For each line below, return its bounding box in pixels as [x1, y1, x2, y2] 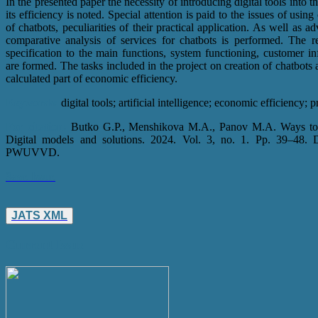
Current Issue [6, 237, 84, 253]
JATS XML [11, 209, 67, 221]
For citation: [6, 120, 67, 133]
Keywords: [6, 96, 58, 109]
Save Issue [6, 170, 55, 182]
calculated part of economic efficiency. [6, 72, 177, 84]
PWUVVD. [6, 146, 60, 158]
